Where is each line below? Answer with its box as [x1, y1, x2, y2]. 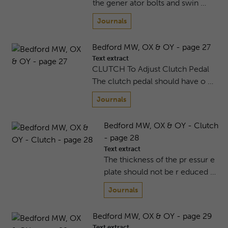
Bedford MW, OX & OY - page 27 [92, 42, 211, 52]
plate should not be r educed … [103, 167, 216, 177]
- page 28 [103, 133, 139, 143]
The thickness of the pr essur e [103, 155, 215, 165]
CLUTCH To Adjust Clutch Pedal [92, 64, 209, 74]
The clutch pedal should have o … [92, 76, 213, 87]
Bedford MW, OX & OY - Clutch [103, 121, 218, 131]
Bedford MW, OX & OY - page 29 [92, 211, 212, 221]
